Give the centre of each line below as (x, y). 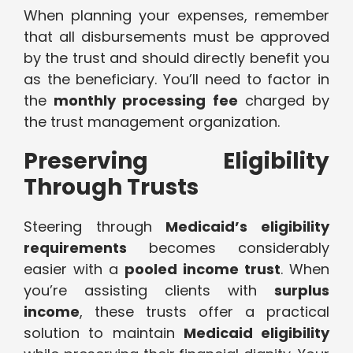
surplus (302, 291)
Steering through (95, 227)
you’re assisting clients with (149, 291)
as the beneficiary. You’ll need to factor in (176, 80)
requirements (75, 248)
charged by (284, 101)
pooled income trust (203, 269)
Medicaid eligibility (256, 333)
